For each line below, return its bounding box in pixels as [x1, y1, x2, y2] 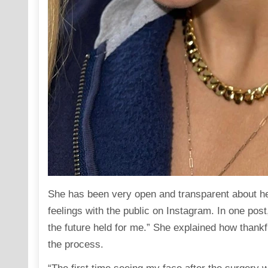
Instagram [166, 205, 211, 217]
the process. [47, 239, 103, 251]
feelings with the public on [47, 205, 166, 217]
